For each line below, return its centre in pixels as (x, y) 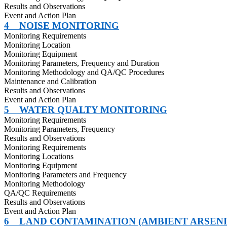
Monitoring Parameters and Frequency (65, 175)
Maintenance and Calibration (50, 81)
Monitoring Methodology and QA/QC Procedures (84, 72)
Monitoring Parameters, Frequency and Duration (82, 63)
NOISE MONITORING (69, 26)
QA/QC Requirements (40, 193)
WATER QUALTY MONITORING (93, 110)
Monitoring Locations (39, 156)
